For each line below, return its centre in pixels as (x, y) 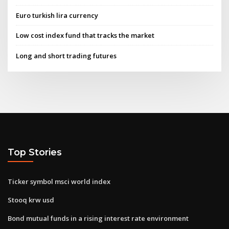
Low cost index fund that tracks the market (85, 36)
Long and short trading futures (66, 55)
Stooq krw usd (31, 200)
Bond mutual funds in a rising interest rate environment (98, 218)
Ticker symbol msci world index (59, 181)
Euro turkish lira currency (57, 16)
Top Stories (35, 152)
